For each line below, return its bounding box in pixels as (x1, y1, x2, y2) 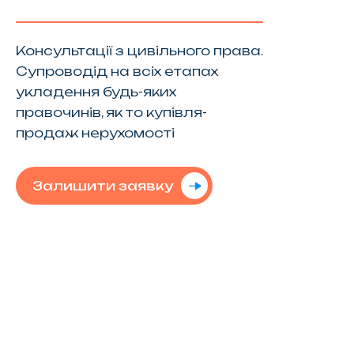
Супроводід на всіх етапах (15, 62, 218, 79)
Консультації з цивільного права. (15, 42, 262, 58)
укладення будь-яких (15, 83, 176, 100)
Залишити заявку (32, 177, 173, 194)
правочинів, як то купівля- (15, 104, 207, 120)
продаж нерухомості (15, 124, 175, 141)
